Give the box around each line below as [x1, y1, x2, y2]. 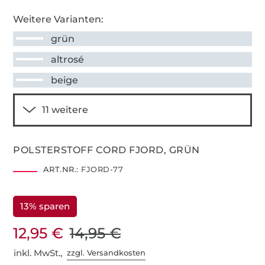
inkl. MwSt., [14, 247, 67, 258]
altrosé [51, 53, 85, 65]
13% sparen [20, 200, 70, 212]
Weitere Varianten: [13, 13, 104, 25]
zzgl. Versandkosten [67, 248, 146, 258]
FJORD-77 [78, 164, 124, 174]
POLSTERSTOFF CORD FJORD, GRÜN [13, 144, 200, 156]
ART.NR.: [43, 164, 79, 174]
